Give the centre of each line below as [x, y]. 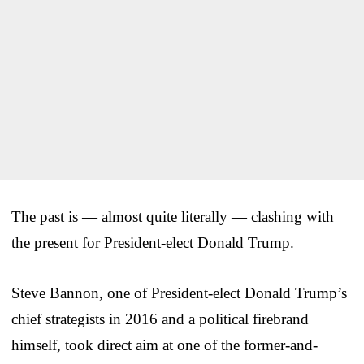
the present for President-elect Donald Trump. [153, 242]
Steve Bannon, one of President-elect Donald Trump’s [179, 292]
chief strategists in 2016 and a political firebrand [160, 318]
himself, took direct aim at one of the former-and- [165, 344]
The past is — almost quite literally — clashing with [173, 216]
